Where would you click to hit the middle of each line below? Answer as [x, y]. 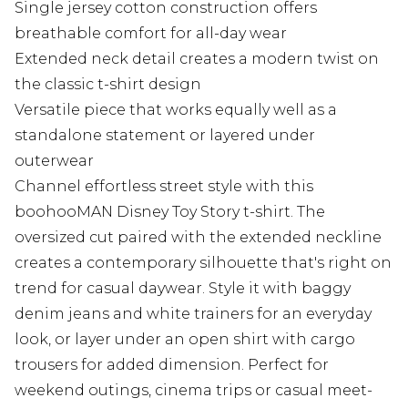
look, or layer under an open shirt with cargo [185, 339]
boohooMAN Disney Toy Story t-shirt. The [170, 211]
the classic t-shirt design [108, 84]
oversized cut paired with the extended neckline [198, 237]
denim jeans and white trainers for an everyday [193, 313]
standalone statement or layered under [165, 135]
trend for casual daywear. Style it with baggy [183, 288]
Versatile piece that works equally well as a [176, 109]
